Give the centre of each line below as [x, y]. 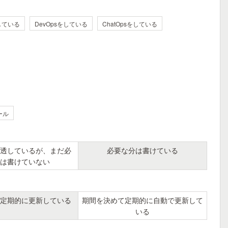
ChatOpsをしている [130, 24]
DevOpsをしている [61, 24]
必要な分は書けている [142, 150]
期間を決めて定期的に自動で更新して [142, 200]
